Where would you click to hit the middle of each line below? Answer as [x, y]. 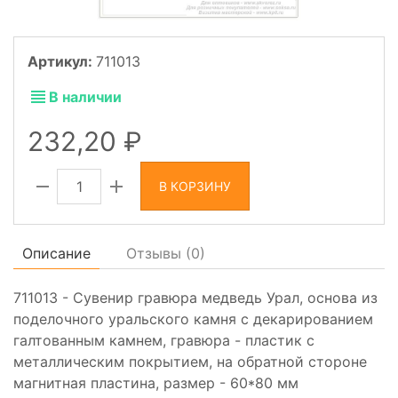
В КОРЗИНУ [195, 187]
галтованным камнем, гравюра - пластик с [164, 341]
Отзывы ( [159, 254]
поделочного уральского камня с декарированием [193, 319]
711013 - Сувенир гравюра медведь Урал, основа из [195, 298]
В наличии [85, 97]
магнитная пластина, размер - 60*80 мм [156, 383]
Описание [56, 254]
